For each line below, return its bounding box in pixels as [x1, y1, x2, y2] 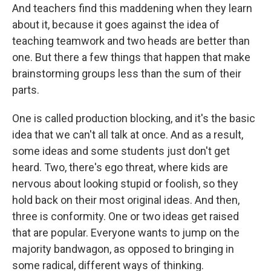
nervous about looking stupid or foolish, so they [12, 177, 238, 190]
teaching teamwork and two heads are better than [12, 34, 250, 47]
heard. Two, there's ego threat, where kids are [12, 161, 228, 174]
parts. [12, 83, 39, 96]
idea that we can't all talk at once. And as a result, [12, 128, 243, 141]
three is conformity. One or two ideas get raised [12, 210, 239, 223]
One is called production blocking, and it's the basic [12, 112, 255, 125]
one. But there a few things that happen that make [12, 51, 250, 64]
